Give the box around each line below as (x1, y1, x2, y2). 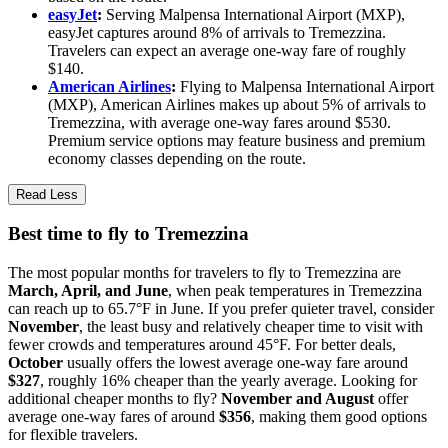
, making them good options (251, 408, 427, 425)
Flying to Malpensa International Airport (176, 77, 434, 95)
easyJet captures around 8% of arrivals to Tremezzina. (48, 23, 386, 41)
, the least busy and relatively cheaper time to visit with (79, 318, 423, 335)
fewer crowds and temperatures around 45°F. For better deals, (8, 336, 396, 353)
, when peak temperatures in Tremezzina (168, 282, 422, 299)
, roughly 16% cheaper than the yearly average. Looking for (40, 372, 417, 389)
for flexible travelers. (8, 426, 138, 443)
